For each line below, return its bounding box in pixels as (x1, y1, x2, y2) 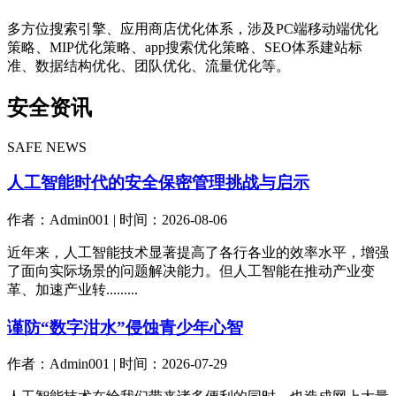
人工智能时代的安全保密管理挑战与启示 (7, 173, 309, 193)
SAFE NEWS (7, 139, 87, 155)
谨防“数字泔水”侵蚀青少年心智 (7, 317, 243, 337)
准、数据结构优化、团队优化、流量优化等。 (7, 57, 290, 73)
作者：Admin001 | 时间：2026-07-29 (7, 356, 227, 372)
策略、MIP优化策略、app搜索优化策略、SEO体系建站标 (7, 39, 362, 55)
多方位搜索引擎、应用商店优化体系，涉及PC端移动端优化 (7, 20, 378, 36)
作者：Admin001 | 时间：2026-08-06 (7, 212, 227, 227)
